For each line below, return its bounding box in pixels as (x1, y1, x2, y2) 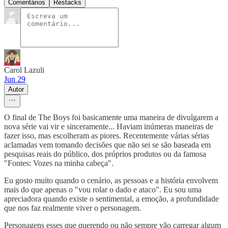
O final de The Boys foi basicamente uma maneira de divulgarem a (4, 112, 218, 122)
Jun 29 (4, 74, 25, 83)
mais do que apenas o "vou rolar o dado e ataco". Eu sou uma (4, 185, 202, 194)
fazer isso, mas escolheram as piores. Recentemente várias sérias (4, 131, 209, 140)
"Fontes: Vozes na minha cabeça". (4, 158, 113, 167)
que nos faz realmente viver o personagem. (4, 203, 141, 212)
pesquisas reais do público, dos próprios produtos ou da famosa (4, 149, 206, 158)
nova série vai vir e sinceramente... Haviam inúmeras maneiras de (4, 122, 213, 131)
